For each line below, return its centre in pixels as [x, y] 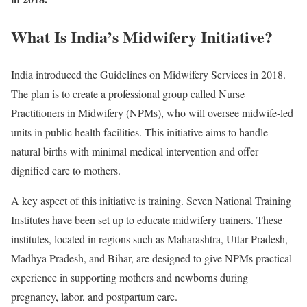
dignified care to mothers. [66, 170]
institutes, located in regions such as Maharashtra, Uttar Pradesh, [149, 238]
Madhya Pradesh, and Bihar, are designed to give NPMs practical [151, 258]
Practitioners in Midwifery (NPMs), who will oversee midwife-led [152, 112]
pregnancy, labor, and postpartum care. [94, 296]
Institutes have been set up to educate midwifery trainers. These [147, 219]
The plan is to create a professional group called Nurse [128, 93]
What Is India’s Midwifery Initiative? [142, 36]
